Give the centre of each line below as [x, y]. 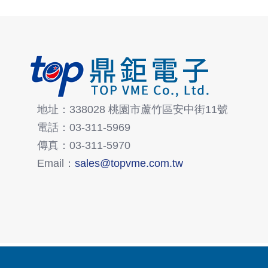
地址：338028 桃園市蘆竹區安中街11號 [133, 109]
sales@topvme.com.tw [129, 163]
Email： [56, 163]
